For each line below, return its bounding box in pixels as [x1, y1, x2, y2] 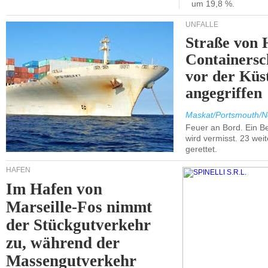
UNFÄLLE [185, 20, 218, 29]
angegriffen [185, 84, 263, 102]
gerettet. [185, 144, 217, 154]
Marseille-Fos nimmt [6, 198, 153, 216]
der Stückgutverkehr [6, 216, 151, 234]
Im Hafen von [6, 180, 103, 198]
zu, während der [6, 234, 120, 252]
